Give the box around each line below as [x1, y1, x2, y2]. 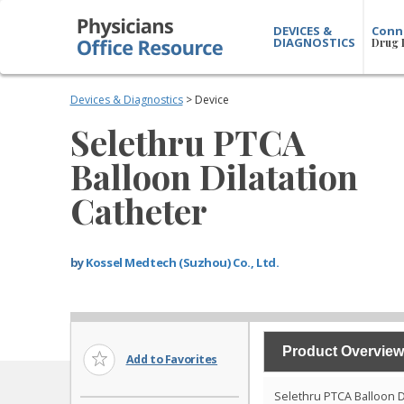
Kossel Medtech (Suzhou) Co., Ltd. [86, 254, 280, 271]
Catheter [69, 188, 207, 234]
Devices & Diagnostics [69, 92, 183, 107]
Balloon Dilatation [69, 153, 358, 199]
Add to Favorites [125, 352, 218, 368]
